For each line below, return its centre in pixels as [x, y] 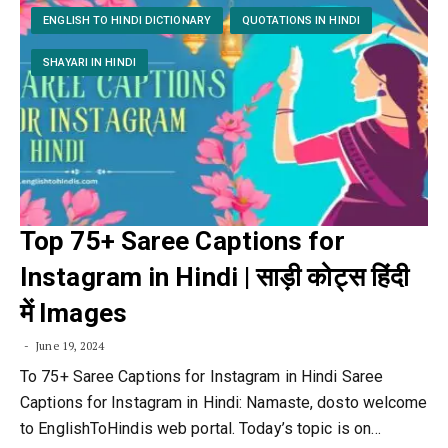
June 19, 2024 [69, 346]
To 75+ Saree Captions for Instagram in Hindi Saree [202, 376]
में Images [73, 313]
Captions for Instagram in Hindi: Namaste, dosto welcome [224, 402]
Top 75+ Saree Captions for [182, 241]
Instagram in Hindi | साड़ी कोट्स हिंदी [215, 277]
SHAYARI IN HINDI [89, 63]
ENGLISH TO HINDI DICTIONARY [127, 21]
